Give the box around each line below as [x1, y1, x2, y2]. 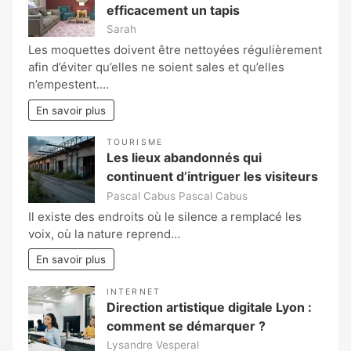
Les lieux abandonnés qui [107, 150, 262, 166]
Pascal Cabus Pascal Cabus [107, 189, 248, 202]
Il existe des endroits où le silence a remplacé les [28, 208, 302, 224]
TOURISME [107, 137, 163, 148]
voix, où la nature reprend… [28, 226, 180, 241]
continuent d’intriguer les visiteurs [107, 168, 318, 185]
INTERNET [107, 286, 161, 297]
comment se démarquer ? [107, 317, 266, 334]
